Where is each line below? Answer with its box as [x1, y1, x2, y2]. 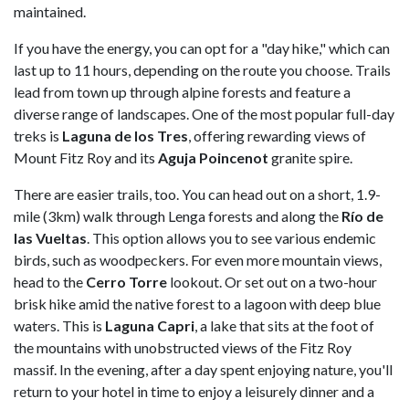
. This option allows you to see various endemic [87, 228, 376, 246]
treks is [14, 126, 62, 144]
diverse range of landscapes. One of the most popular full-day [14, 104, 394, 122]
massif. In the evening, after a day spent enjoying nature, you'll [14, 360, 393, 378]
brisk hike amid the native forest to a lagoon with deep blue [14, 294, 381, 312]
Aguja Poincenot [158, 148, 268, 166]
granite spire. [268, 148, 352, 166]
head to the [14, 272, 83, 290]
